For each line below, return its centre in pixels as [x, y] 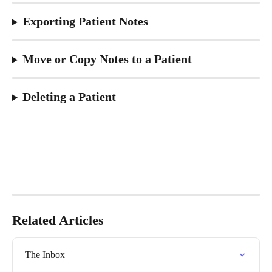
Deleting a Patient [69, 97]
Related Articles [58, 220]
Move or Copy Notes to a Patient [107, 59]
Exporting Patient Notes [85, 21]
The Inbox [45, 255]
